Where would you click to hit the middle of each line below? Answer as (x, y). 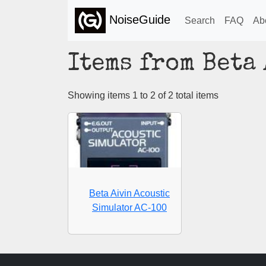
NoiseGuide (138, 19)
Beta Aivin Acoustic (129, 194)
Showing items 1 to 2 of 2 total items (143, 95)
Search (200, 20)
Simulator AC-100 (129, 208)
